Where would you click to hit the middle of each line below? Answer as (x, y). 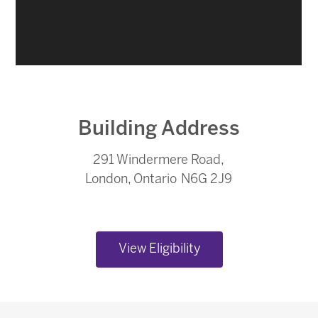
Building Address (159, 128)
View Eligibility (159, 249)
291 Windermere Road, (159, 160)
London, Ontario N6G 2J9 (159, 180)
